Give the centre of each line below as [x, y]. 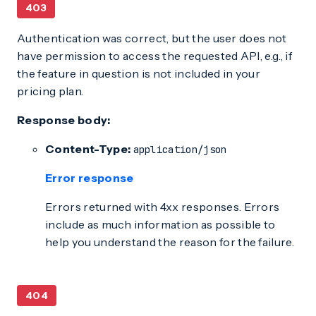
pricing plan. [50, 91]
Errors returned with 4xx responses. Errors [163, 207]
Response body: [64, 120]
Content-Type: [88, 149]
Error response [90, 178]
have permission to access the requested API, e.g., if [154, 56]
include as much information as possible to [160, 224]
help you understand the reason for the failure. [170, 242]
